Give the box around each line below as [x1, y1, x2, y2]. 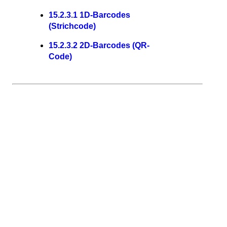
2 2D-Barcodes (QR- [73, 41, 149, 50]
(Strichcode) [49, 22, 96, 31]
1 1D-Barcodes [73, 11, 130, 20]
